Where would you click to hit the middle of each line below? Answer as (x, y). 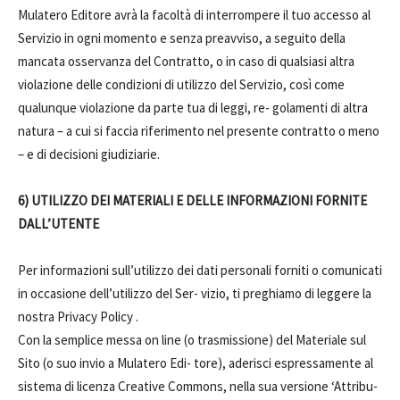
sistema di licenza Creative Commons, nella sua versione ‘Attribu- (198, 386)
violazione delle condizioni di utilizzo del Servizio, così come (181, 84)
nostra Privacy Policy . (78, 317)
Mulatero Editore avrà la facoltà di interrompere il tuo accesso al (194, 15)
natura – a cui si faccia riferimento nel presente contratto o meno (199, 131)
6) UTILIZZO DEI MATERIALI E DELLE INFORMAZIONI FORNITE (192, 200)
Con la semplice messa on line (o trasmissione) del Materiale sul (192, 340)
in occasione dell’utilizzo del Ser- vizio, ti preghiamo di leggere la (195, 293)
